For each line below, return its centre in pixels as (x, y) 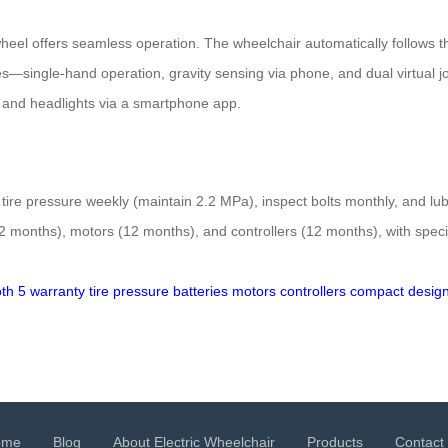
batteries (200, 291)
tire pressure (129, 291)
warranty (57, 291)
